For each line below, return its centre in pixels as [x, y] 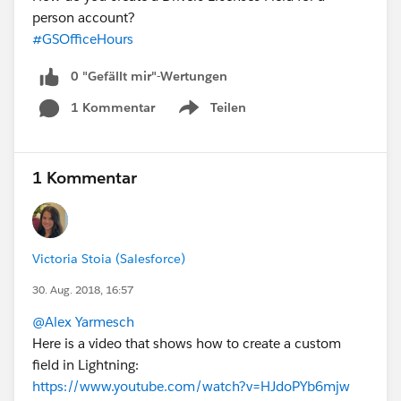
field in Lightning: [85, 365]
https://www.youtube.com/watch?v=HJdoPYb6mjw [191, 387]
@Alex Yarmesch [83, 322]
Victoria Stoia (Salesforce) [109, 259]
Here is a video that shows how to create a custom [187, 344]
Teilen [228, 108]
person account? [84, 18]
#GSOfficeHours [83, 39]
